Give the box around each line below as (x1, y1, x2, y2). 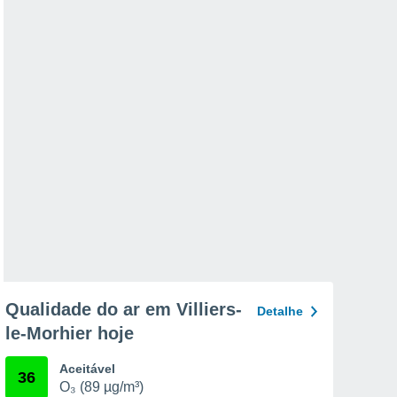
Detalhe (257, 304, 303, 318)
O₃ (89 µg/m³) (59, 379, 144, 394)
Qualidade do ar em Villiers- (5, 300, 242, 319)
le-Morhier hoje (5, 323, 134, 343)
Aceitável (59, 362, 115, 376)
